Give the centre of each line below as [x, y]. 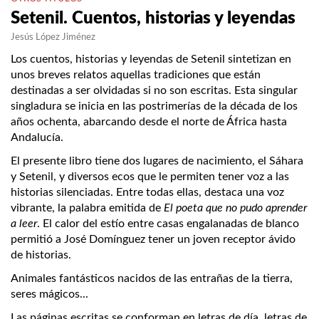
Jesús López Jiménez [53, 38]
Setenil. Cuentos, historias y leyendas [153, 19]
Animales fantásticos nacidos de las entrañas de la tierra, [152, 279]
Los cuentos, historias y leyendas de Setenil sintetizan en [151, 59]
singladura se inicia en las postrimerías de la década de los [154, 106]
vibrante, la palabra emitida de [87, 208]
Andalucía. [37, 138]
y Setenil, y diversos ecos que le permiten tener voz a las [150, 177]
